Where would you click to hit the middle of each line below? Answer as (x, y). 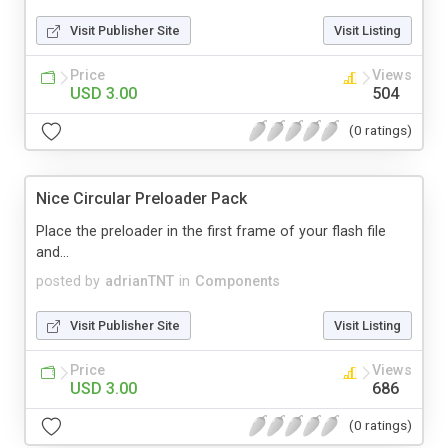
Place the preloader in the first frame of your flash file (211, 231)
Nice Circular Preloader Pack (141, 198)
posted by (68, 281)
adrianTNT (139, 281)
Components (237, 281)
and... (52, 252)
